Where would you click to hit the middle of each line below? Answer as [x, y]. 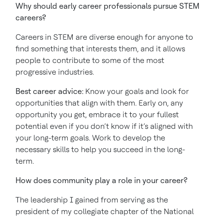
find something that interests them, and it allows [100, 49]
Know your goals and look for [137, 91]
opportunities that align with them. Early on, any [99, 103]
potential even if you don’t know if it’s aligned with [104, 126]
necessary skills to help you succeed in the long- [100, 149]
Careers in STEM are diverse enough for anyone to [104, 37]
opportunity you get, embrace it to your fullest [97, 115]
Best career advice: [50, 91]
